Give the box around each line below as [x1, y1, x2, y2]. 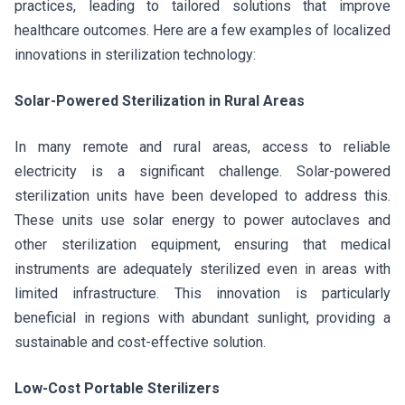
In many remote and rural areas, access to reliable [14, 138, 391, 155]
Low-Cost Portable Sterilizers [14, 380, 223, 397]
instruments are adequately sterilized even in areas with [14, 260, 391, 278]
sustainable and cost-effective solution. [14, 334, 269, 351]
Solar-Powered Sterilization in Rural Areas [14, 92, 308, 109]
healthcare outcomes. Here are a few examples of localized [14, 22, 391, 39]
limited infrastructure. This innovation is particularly [14, 285, 391, 302]
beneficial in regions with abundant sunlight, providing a [14, 309, 391, 326]
